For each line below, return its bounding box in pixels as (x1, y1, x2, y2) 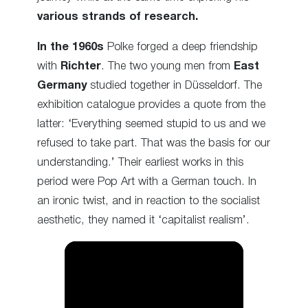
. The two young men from (101, 60, 234, 71)
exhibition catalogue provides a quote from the (37, 99, 265, 110)
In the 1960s (37, 41, 104, 52)
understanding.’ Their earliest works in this (37, 157, 243, 168)
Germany (37, 80, 87, 91)
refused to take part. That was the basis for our (37, 137, 270, 148)
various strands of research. (37, 11, 198, 22)
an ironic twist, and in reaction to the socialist (37, 195, 260, 206)
